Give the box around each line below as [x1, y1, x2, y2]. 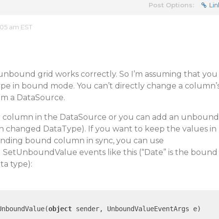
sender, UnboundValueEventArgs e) [71, 205, 201, 213]
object [48, 205, 72, 213]
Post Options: [148, 1, 194, 9]
